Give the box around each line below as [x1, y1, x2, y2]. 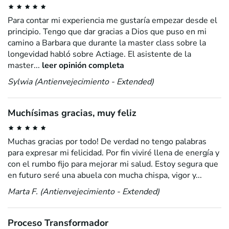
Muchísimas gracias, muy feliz [8, 107, 136, 119]
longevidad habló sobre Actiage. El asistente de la [8, 49, 191, 60]
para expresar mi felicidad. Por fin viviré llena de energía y [8, 147, 219, 158]
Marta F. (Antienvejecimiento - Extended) [8, 186, 159, 197]
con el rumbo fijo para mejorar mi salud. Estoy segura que [8, 158, 218, 170]
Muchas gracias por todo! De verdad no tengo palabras [8, 136, 207, 147]
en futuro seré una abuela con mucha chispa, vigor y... [8, 170, 202, 181]
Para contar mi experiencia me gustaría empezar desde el [8, 15, 217, 26]
